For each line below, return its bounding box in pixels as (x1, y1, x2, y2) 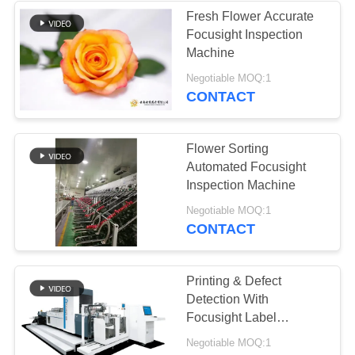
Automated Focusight (186, 160, 307, 174)
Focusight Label (186, 311, 277, 325)
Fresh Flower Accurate (186, 10, 315, 23)
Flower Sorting (186, 142, 269, 156)
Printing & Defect (186, 274, 282, 288)
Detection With (186, 292, 244, 307)
